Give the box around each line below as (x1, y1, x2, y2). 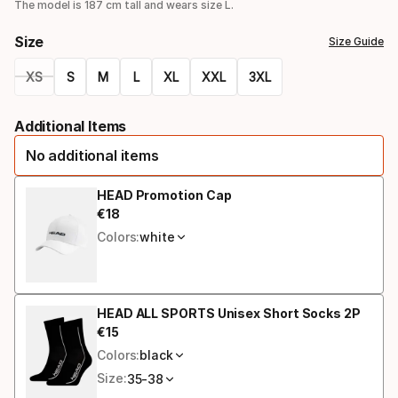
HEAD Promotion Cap (97, 187, 232, 203)
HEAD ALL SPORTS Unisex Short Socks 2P (97, 305, 361, 321)
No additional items (26, 146, 159, 164)
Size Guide (329, 35, 384, 49)
